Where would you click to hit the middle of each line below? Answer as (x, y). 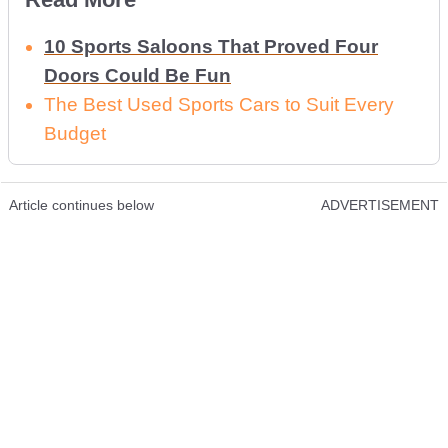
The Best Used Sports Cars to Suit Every (219, 104)
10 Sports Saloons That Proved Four (211, 46)
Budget (75, 133)
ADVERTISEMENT (380, 205)
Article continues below (81, 205)
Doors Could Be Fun (137, 75)
